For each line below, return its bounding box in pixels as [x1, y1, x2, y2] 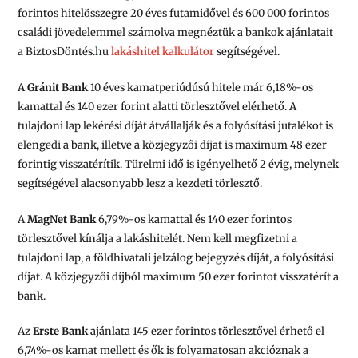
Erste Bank [33, 324, 89, 339]
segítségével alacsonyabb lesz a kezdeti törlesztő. [18, 176, 263, 190]
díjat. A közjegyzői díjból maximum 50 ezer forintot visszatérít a [18, 269, 340, 284]
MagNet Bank [27, 212, 97, 226]
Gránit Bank [27, 80, 89, 94]
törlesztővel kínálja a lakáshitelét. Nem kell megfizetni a [18, 231, 298, 245]
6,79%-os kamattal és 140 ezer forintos [96, 212, 292, 226]
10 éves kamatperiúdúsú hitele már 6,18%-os [88, 80, 314, 94]
